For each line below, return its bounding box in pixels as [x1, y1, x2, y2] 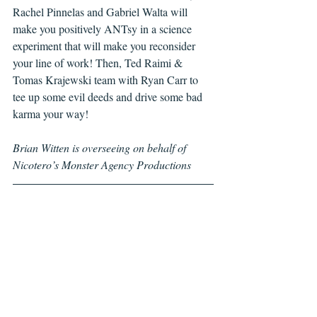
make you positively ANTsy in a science [13, 21, 195, 36]
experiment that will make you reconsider [13, 38, 198, 53]
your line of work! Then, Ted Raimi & [13, 55, 185, 70]
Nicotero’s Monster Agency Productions [13, 157, 191, 172]
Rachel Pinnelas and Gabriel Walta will [13, 4, 190, 19]
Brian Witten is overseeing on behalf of [13, 140, 189, 155]
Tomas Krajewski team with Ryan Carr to [13, 72, 201, 87]
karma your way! [13, 106, 92, 121]
